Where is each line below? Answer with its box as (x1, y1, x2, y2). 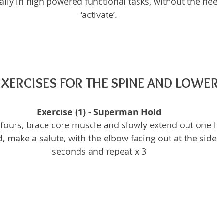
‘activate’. (80, 9, 117, 20)
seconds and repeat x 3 (51, 145, 146, 157)
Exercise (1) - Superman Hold (36, 106, 161, 118)
